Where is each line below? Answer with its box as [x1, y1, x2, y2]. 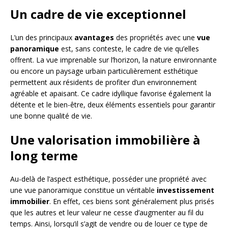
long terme [10, 147, 78, 164]
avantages [74, 33, 114, 43]
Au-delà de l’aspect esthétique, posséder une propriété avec [10, 174, 207, 184]
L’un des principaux [10, 33, 74, 43]
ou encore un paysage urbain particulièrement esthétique [10, 66, 198, 76]
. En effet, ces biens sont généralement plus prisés [49, 196, 214, 207]
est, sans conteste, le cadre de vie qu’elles [59, 44, 199, 54]
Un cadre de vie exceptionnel [10, 6, 186, 23]
